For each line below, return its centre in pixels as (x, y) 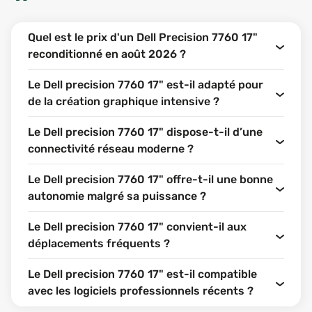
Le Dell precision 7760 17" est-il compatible (142, 274)
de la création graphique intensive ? (124, 101)
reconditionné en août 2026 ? (107, 54)
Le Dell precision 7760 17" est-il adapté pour (146, 85)
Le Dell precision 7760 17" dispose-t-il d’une (145, 132)
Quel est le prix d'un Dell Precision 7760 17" (143, 37)
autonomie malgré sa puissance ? (117, 196)
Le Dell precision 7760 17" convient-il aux (137, 227)
